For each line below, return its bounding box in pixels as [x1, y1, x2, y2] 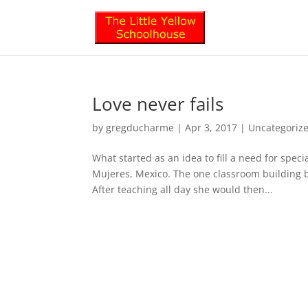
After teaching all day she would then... [92, 183, 274, 196]
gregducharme [106, 121, 175, 134]
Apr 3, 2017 [185, 121, 238, 134]
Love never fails [92, 91, 224, 116]
